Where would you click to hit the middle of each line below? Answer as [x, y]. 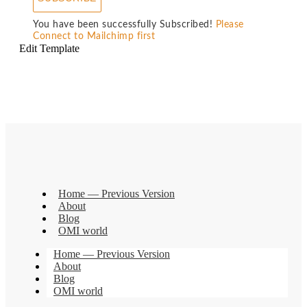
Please [230, 24]
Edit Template [49, 48]
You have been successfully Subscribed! [123, 24]
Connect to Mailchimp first [94, 36]
